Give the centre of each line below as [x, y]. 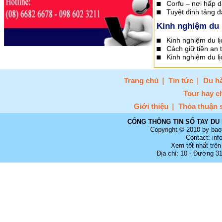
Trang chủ [141, 81]
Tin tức [181, 81]
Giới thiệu [151, 106]
